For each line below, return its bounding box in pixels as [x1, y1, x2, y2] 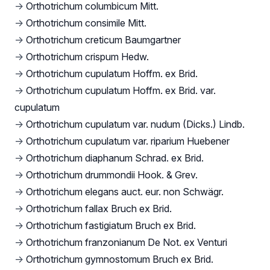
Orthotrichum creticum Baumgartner [26, 33, 181, 46]
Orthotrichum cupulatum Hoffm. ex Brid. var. [26, 84, 216, 96]
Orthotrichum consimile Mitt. [26, 16, 146, 29]
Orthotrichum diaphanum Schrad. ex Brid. [26, 151, 204, 164]
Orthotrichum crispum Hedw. [26, 50, 149, 63]
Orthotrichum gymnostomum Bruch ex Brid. [26, 253, 213, 265]
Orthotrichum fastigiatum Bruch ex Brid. [26, 219, 196, 231]
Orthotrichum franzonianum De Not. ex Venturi [26, 236, 227, 248]
